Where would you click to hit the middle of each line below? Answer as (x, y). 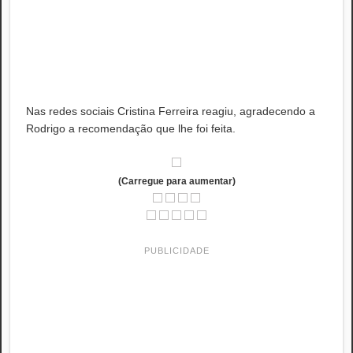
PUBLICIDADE (176, 251)
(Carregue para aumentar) (176, 181)
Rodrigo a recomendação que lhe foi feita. (131, 128)
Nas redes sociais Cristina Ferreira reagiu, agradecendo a (171, 111)
